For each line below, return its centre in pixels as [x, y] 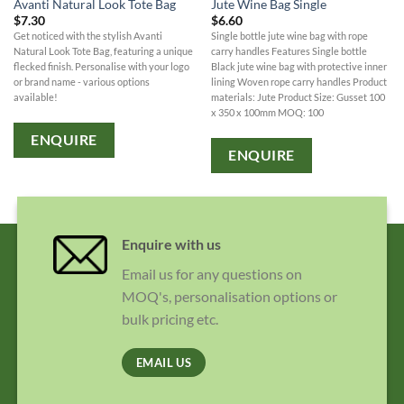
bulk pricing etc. [170, 318]
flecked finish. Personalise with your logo [101, 67]
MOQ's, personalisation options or [229, 296]
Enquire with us [171, 243]
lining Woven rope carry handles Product [298, 82]
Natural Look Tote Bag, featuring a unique [103, 51]
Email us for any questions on [211, 273]
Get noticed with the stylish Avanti [87, 36]
